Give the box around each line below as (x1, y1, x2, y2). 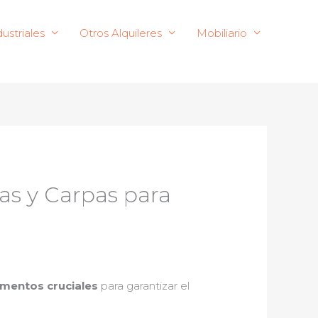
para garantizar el (98, 279, 190, 293)
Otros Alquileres (79, 26, 162, 40)
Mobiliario (197, 26, 247, 40)
